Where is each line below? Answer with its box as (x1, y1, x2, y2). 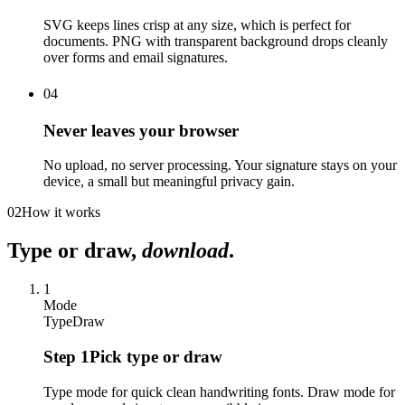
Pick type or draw (89, 346, 222, 366)
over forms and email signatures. (43, 49, 228, 65)
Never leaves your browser (43, 120, 239, 140)
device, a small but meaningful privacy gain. (43, 174, 295, 190)
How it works (22, 204, 100, 221)
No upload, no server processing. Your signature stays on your (43, 157, 397, 174)
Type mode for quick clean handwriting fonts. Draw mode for (43, 383, 395, 400)
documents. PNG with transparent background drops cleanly (43, 33, 388, 49)
